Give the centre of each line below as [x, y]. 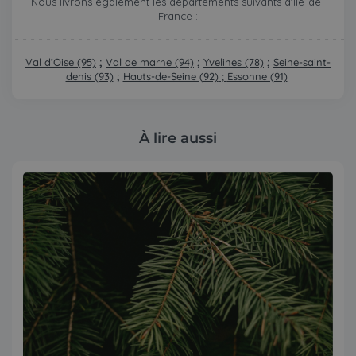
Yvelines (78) [234, 62]
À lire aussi [178, 138]
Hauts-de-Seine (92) [170, 76]
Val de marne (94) [150, 62]
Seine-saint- [302, 62]
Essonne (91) [257, 76]
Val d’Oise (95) [61, 62]
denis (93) [89, 76]
